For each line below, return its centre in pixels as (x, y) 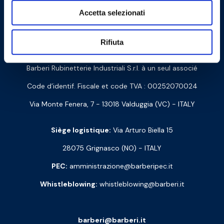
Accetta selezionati (112, 12)
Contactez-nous (112, 48)
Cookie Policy (85, 12)
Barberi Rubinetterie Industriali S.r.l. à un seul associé (112, 68)
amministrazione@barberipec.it (120, 166)
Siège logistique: (81, 130)
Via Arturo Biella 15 (142, 130)
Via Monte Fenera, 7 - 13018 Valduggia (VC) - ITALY (112, 104)
